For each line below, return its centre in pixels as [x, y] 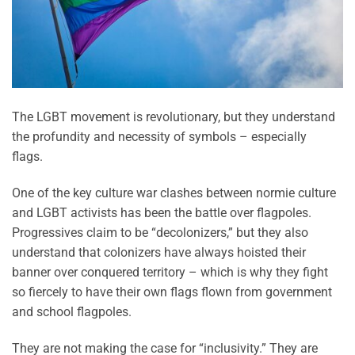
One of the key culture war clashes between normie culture [174, 193]
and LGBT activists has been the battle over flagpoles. [162, 212]
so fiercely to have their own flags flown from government [172, 292]
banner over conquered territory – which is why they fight [170, 272]
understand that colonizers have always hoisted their [159, 252]
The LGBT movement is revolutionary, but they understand [174, 117]
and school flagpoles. [73, 311]
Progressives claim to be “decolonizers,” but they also [160, 232]
